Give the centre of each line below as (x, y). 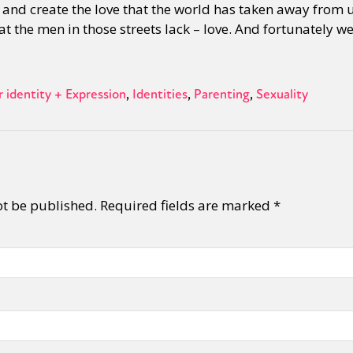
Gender (98, 57)
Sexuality (282, 94)
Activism (146, 57)
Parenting (222, 94)
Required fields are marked (187, 205)
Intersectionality (217, 57)
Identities (160, 94)
